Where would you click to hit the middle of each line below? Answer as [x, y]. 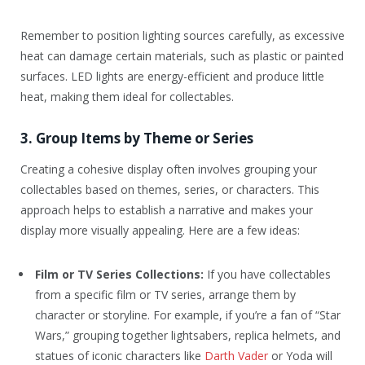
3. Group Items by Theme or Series [137, 139]
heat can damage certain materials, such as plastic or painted [182, 56]
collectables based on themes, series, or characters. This [170, 189]
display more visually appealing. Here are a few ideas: [160, 230]
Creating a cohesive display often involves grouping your [169, 169]
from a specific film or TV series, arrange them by [165, 295]
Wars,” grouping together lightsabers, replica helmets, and [188, 336]
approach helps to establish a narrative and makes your [167, 209]
